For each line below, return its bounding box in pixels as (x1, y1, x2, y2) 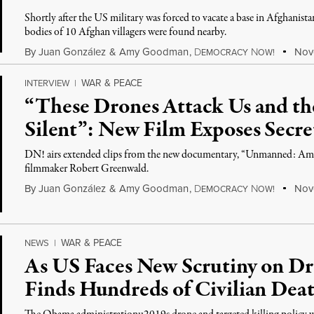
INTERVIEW (25, 76, 70, 90)
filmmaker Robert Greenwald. (25, 161, 149, 177)
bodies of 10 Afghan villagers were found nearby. (25, 25, 227, 40)
